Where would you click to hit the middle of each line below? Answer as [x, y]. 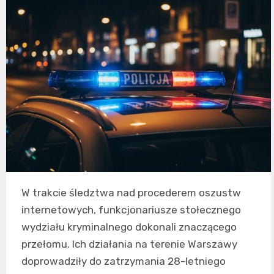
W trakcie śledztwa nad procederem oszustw [131, 192]
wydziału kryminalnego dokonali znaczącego [129, 227]
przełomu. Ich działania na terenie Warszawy [129, 244]
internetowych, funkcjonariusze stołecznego [131, 209]
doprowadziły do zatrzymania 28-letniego [124, 261]
